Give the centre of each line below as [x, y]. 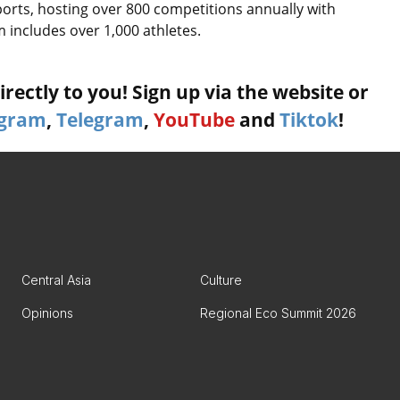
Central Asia [56, 280]
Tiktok [309, 120]
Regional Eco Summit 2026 [278, 313]
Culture [221, 280]
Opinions [47, 313]
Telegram [100, 120]
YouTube [194, 120]
